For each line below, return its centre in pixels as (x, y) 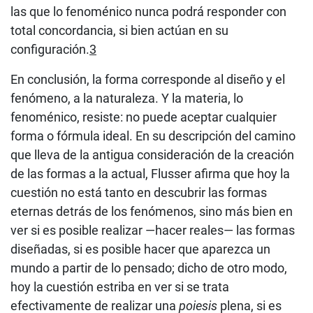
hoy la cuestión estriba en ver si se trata (120, 286)
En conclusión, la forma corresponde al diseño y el (148, 79)
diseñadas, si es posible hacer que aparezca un (140, 249)
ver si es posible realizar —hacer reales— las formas (153, 230)
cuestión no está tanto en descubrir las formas (139, 192)
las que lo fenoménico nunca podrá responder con (148, 11)
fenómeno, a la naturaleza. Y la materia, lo (127, 98)
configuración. (50, 49)
